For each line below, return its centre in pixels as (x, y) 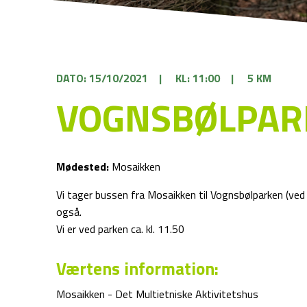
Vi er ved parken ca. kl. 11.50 (121, 229)
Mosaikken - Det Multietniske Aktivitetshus (158, 294)
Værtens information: (138, 269)
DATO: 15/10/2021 (102, 78)
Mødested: (83, 167)
